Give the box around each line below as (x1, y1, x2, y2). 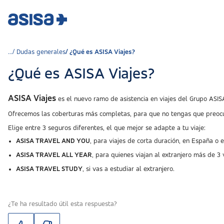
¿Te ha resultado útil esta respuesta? (8, 200, 117, 207)
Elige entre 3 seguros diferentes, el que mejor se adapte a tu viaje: (8, 124, 205, 131)
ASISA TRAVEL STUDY (16, 165, 82, 172)
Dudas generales (16, 48, 65, 55)
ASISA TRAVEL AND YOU (16, 137, 90, 144)
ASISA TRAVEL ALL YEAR (16, 151, 92, 158)
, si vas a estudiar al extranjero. (82, 165, 174, 172)
